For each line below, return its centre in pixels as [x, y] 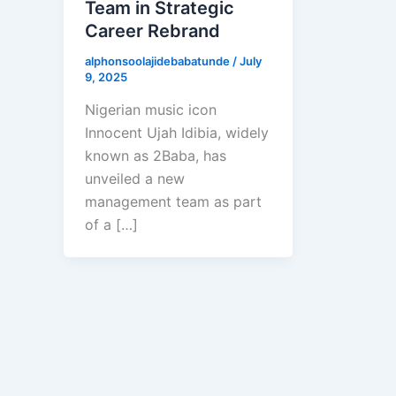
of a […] [111, 225]
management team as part [173, 202]
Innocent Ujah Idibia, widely [177, 133]
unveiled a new [135, 179]
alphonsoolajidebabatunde [159, 61]
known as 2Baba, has [156, 156]
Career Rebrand [152, 30]
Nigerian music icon [151, 110]
